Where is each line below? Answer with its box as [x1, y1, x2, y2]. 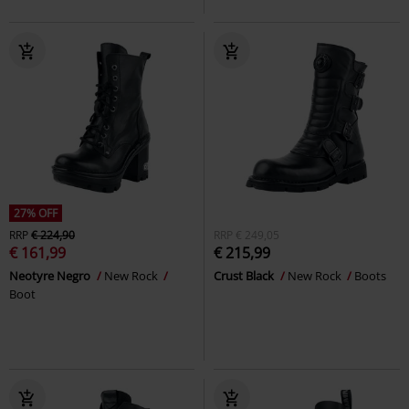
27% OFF [14, 204, 58, 221]
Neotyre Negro [9, 267, 93, 284]
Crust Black [214, 267, 277, 284]
